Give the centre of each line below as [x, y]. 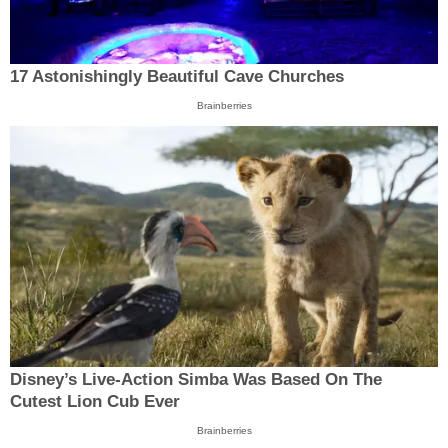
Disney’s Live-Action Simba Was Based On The [196, 379]
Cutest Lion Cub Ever [95, 401]
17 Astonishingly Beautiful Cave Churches [177, 77]
